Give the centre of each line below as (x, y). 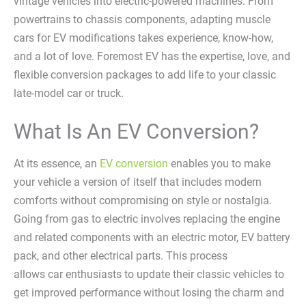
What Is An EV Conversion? (136, 131)
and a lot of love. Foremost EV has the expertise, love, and (152, 56)
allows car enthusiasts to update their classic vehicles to (149, 274)
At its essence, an (57, 163)
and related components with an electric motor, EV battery (152, 237)
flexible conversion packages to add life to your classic (145, 75)
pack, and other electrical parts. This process (121, 255)
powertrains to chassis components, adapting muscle (142, 19)
